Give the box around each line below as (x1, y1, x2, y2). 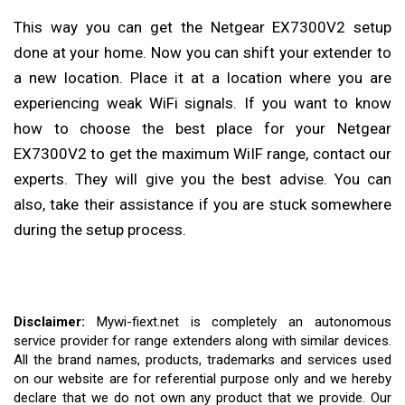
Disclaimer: (14, 313, 85, 330)
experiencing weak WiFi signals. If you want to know (14, 93, 391, 112)
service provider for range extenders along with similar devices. (14, 332, 391, 349)
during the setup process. (14, 220, 186, 239)
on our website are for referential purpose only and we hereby (14, 370, 391, 387)
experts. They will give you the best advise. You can (14, 169, 391, 188)
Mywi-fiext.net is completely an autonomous (85, 313, 391, 330)
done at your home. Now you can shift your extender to (14, 42, 391, 61)
